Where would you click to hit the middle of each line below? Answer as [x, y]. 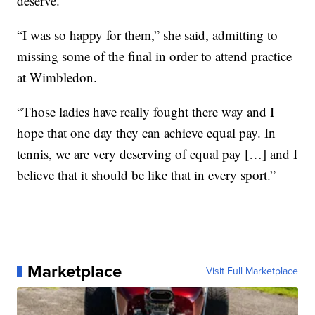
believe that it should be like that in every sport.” [147, 175]
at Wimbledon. [57, 77]
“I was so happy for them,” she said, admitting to [148, 35]
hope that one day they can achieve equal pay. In [147, 133]
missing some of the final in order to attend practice [155, 56]
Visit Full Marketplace [252, 271]
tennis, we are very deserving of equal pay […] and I [157, 154]
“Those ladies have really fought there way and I [146, 111]
